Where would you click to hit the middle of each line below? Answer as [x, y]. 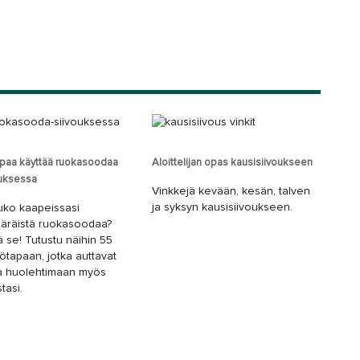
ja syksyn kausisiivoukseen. [222, 207]
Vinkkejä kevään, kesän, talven [231, 191]
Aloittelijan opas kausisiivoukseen [232, 163]
